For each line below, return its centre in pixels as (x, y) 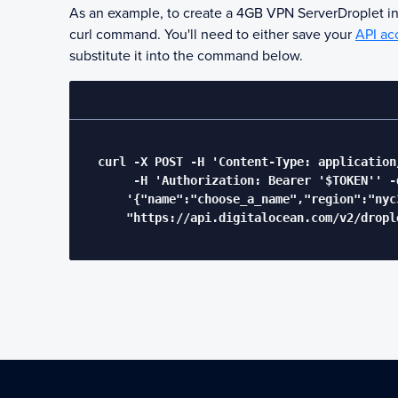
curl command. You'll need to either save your (211, 35)
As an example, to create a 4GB (168, 13)
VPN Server (302, 13)
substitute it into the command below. (186, 56)
